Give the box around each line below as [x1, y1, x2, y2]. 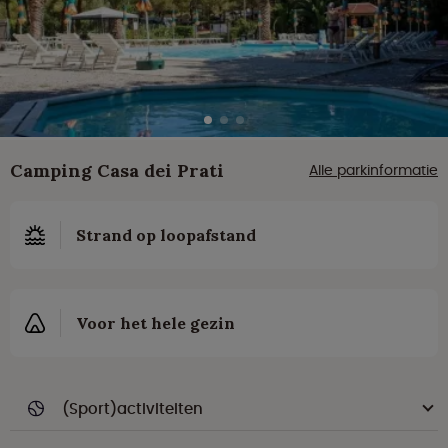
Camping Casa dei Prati [10, 159, 224, 183]
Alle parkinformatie [309, 160, 438, 181]
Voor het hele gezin [76, 313, 235, 334]
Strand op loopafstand [76, 225, 256, 246]
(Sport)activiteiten [62, 398, 203, 420]
